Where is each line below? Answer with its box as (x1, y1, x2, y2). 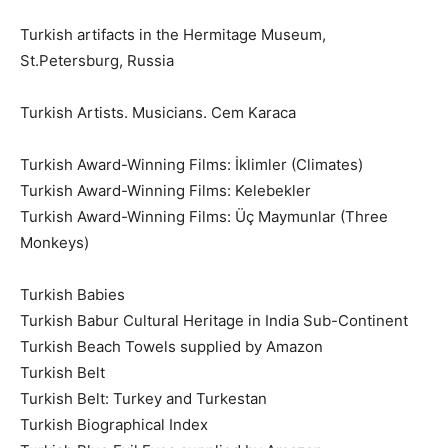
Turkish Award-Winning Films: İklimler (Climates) (20, 154, 363, 174)
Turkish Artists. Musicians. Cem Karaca (20, 102, 296, 122)
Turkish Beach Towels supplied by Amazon (20, 336, 323, 356)
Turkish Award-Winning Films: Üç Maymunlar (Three (20, 206, 388, 226)
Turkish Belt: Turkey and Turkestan (20, 388, 267, 408)
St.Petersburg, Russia (20, 50, 174, 70)
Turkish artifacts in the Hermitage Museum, (20, 24, 326, 44)
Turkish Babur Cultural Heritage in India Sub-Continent (20, 310, 408, 330)
